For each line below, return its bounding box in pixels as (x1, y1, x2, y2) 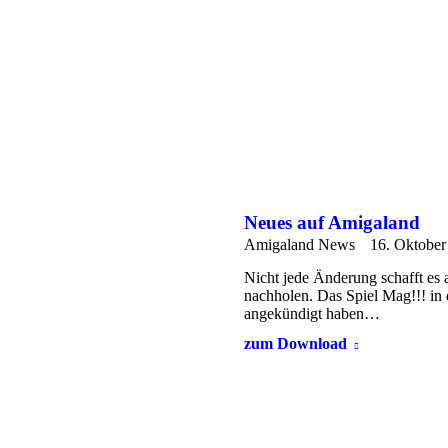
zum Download (244, 335, 347, 353)
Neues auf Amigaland (244, 212, 420, 234)
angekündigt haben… (244, 305, 380, 323)
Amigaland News (244, 236, 355, 254)
